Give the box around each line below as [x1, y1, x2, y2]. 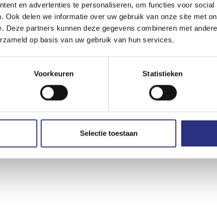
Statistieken [142, 69, 183, 78]
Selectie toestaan [79, 129, 138, 138]
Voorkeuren [34, 69, 74, 78]
